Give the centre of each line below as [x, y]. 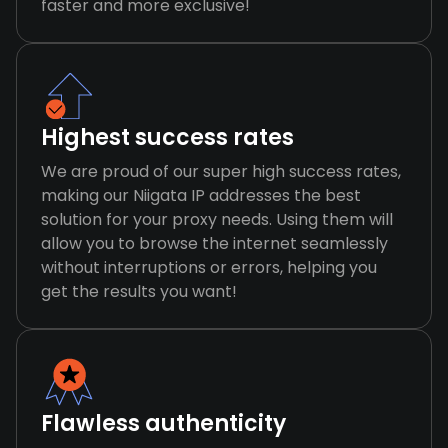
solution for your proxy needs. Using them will [217, 219]
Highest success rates [167, 137]
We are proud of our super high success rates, [221, 171]
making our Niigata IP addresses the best [201, 195]
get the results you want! [139, 291]
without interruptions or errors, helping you [209, 267]
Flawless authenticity [163, 423]
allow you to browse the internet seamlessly [214, 243]
